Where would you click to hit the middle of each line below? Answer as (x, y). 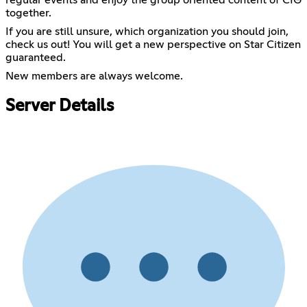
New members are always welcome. (94, 76)
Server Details (60, 107)
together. (28, 13)
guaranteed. (36, 58)
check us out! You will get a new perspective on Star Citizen (153, 45)
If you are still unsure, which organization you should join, (147, 32)
